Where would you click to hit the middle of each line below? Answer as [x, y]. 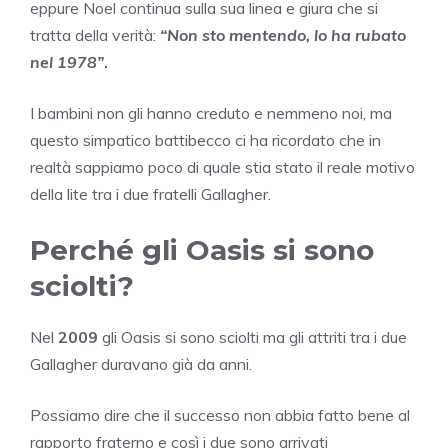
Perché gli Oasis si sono [202, 250]
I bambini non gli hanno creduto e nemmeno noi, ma [211, 113]
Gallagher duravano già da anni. [141, 364]
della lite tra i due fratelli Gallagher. [150, 194]
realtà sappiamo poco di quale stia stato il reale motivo [222, 167]
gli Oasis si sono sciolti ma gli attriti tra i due [252, 337]
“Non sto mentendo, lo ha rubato [283, 35]
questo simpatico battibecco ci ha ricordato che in [205, 140]
